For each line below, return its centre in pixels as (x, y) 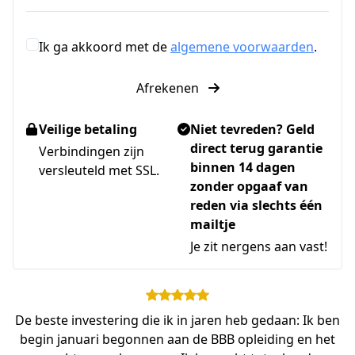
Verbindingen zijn (92, 151)
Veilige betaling (88, 129)
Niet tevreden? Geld (252, 129)
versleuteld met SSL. (99, 170)
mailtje (213, 224)
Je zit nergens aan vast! (259, 246)
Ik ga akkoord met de (105, 46)
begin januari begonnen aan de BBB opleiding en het (177, 339)
